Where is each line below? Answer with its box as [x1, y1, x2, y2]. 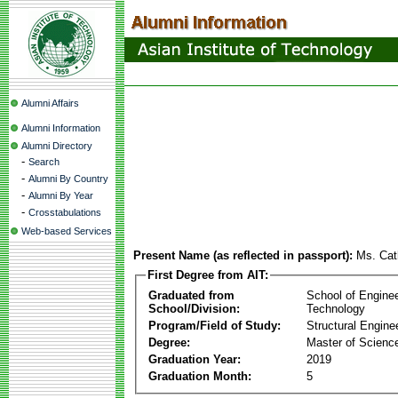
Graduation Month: [148, 369, 251, 383]
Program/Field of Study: [148, 318, 281, 332]
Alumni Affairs [21, 98, 79, 108]
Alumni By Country [28, 173, 108, 184]
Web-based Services [21, 226, 112, 236]
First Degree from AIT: [147, 268, 268, 282]
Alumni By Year [28, 190, 93, 201]
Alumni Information [21, 123, 100, 133]
